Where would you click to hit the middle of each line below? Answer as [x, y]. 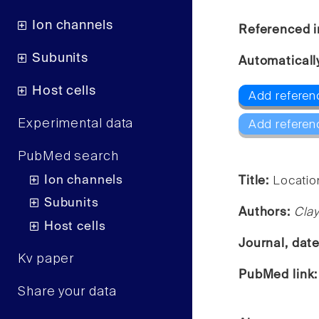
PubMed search [68, 157]
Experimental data [76, 124]
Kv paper [46, 259]
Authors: [266, 212]
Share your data [67, 292]
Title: [256, 181]
